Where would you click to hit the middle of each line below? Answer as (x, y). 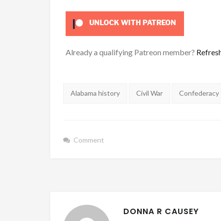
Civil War (150, 93)
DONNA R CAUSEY (161, 211)
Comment (89, 140)
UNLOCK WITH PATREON (132, 23)
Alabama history (95, 93)
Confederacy (199, 93)
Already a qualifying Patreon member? (131, 52)
